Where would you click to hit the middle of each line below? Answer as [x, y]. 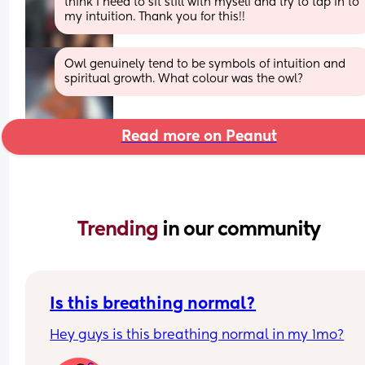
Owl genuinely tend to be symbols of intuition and [205, 64]
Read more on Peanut [199, 136]
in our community [241, 229]
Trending [120, 229]
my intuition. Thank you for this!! [155, 17]
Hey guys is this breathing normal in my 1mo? [197, 335]
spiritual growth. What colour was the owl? [184, 79]
